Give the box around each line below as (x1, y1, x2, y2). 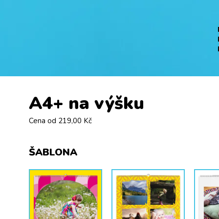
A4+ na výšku (29, 91, 144, 115)
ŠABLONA (29, 146, 77, 159)
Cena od (29, 116, 56, 126)
